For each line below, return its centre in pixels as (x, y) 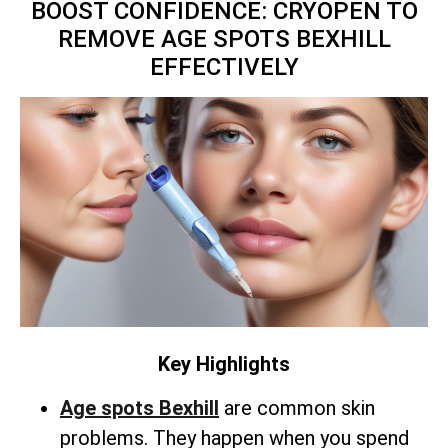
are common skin (297, 408)
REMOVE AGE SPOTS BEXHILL (224, 39)
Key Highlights (224, 363)
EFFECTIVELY (224, 67)
